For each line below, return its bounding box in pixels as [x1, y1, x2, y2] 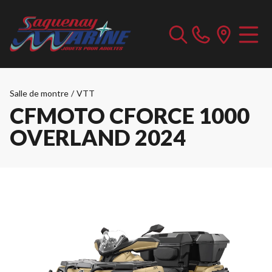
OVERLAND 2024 [10, 124, 186, 151]
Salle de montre [10, 88, 69, 98]
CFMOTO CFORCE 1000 [10, 102, 250, 129]
